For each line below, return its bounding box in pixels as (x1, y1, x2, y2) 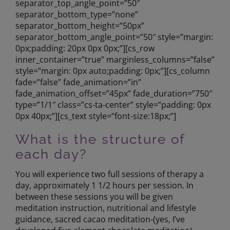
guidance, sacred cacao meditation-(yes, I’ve (15, 213, 185, 225)
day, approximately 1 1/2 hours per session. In (15, 179, 194, 191)
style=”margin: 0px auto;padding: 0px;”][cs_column (15, 65, 210, 76)
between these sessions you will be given (15, 190, 173, 202)
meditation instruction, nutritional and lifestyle (15, 202, 196, 214)
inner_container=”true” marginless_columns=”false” (15, 54, 215, 65)
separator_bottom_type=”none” (15, 9, 138, 20)
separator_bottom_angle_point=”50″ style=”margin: (15, 31, 213, 43)
